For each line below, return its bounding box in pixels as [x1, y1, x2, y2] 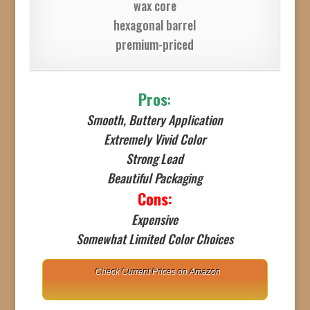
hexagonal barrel [113, 16, 197, 34]
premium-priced [116, 35, 194, 53]
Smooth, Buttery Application [86, 111, 224, 129]
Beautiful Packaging [107, 169, 203, 187]
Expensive [131, 210, 179, 228]
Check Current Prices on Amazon [95, 267, 221, 277]
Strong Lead [126, 149, 184, 167]
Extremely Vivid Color [104, 130, 206, 148]
